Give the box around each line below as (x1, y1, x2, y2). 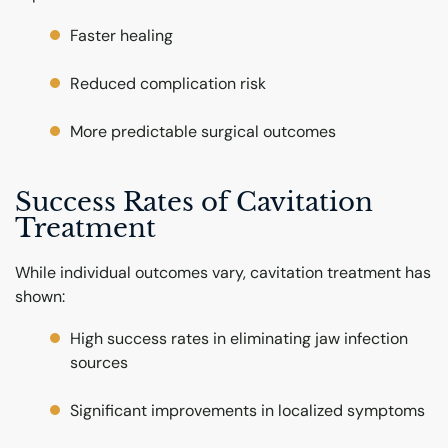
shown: (15, 286, 65, 308)
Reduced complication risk (70, 72, 267, 94)
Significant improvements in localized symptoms (70, 400, 426, 422)
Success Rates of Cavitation (15, 185, 373, 218)
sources (70, 352, 129, 374)
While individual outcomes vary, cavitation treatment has (15, 262, 431, 284)
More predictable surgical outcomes (70, 120, 337, 142)
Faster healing (70, 24, 174, 46)
